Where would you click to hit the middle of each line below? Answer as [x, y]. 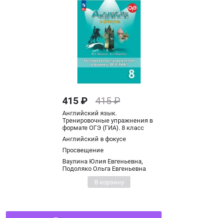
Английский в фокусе [94, 139]
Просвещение [83, 150]
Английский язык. [90, 113]
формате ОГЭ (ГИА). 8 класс [103, 128]
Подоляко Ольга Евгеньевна [104, 169]
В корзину [109, 182]
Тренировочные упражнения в [108, 120]
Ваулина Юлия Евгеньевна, [103, 161]
